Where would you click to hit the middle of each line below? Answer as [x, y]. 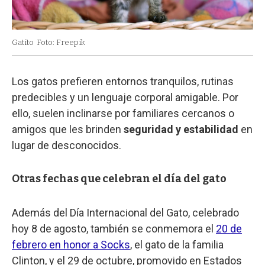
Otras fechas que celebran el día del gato [119, 179]
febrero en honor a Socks [71, 245]
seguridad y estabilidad [181, 130]
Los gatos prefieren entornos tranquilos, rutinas [123, 82]
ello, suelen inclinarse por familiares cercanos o [123, 114]
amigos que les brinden [68, 130]
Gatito [23, 43]
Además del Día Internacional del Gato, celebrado [125, 213]
